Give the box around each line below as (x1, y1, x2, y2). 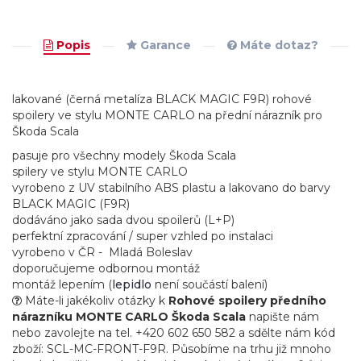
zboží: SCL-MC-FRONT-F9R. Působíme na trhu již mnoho (12, 342, 331, 356)
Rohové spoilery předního (168, 293, 326, 308)
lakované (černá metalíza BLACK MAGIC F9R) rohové (12, 92, 312, 106)
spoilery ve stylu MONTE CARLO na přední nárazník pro (12, 108, 322, 122)
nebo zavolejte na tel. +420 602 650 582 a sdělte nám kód (12, 326, 335, 340)
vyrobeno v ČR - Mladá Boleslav (12, 245, 193, 259)
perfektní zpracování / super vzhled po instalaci (12, 229, 273, 243)
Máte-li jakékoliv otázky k (22, 293, 168, 308)
